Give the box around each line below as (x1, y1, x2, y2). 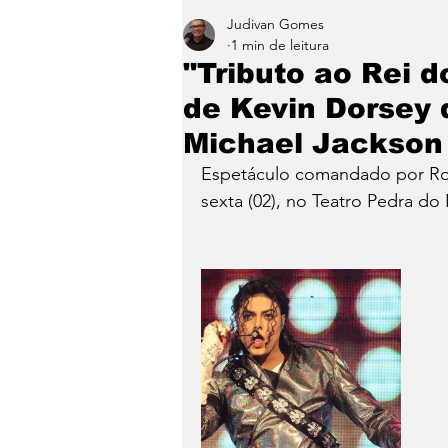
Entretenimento (222, 24, 351, 41)
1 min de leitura (231, 36, 329, 54)
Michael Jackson (183, 128, 443, 159)
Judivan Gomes (227, 15, 324, 33)
